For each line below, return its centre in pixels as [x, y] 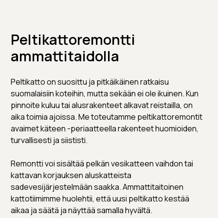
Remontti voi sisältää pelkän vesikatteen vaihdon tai [102, 163]
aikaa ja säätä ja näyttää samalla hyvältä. [82, 210]
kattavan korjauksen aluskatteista [71, 175]
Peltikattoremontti [73, 39]
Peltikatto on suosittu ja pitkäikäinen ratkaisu [90, 82]
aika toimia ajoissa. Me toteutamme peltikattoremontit [107, 117]
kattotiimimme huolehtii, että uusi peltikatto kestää [100, 199]
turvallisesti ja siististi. [49, 140]
